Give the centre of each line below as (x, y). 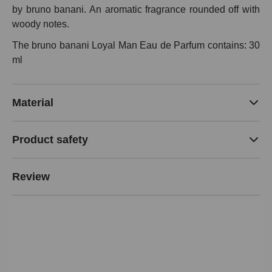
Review (31, 176)
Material (33, 102)
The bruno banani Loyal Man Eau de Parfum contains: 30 (136, 45)
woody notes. (41, 24)
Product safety (50, 139)
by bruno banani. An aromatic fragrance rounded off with (136, 10)
